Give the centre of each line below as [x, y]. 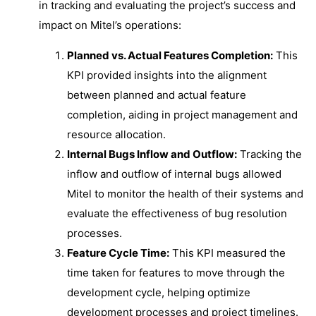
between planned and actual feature [157, 95]
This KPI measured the [227, 253]
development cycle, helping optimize [159, 292]
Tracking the [269, 154]
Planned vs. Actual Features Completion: [170, 55]
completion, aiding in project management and [182, 115]
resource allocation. [116, 134]
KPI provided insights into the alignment [167, 75]
